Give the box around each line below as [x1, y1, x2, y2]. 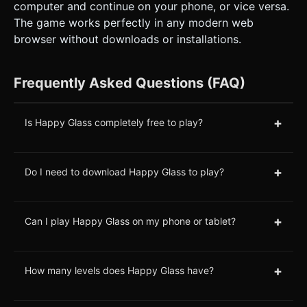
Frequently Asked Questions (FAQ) [14, 74, 245, 91]
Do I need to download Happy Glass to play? [25, 166, 224, 178]
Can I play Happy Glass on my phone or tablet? [25, 215, 236, 228]
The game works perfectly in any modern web [14, 15, 254, 29]
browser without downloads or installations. [14, 32, 241, 46]
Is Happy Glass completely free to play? [25, 116, 203, 129]
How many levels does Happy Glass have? [25, 265, 214, 277]
